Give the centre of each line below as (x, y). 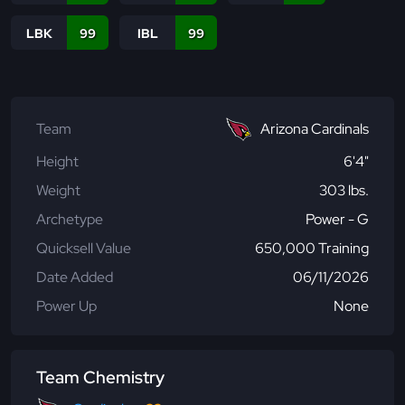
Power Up (66, 306)
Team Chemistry (100, 378)
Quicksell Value (84, 249)
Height (57, 162)
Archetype (70, 220)
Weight (58, 191)
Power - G (337, 220)
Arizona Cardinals (315, 129)
